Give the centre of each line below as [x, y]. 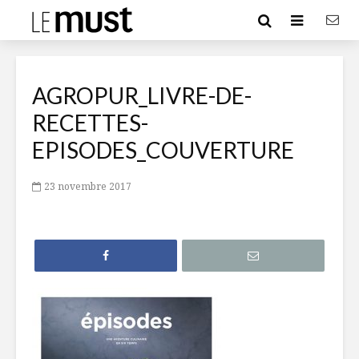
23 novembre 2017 [88, 186]
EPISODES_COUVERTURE [163, 150]
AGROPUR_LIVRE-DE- [142, 95]
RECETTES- [90, 123]
